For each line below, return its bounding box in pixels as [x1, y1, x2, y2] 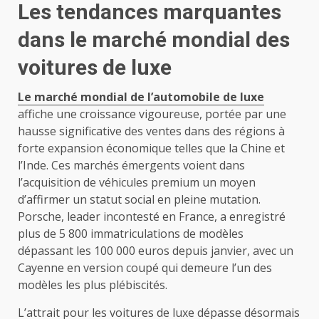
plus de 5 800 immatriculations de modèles [18, 225, 244, 241]
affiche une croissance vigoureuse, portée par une [18, 105, 286, 122]
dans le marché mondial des [18, 26, 290, 52]
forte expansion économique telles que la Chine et [18, 140, 285, 156]
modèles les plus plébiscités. [18, 276, 167, 293]
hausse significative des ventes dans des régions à [18, 122, 285, 139]
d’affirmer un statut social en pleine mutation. [18, 191, 261, 207]
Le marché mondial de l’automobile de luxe [18, 88, 264, 105]
